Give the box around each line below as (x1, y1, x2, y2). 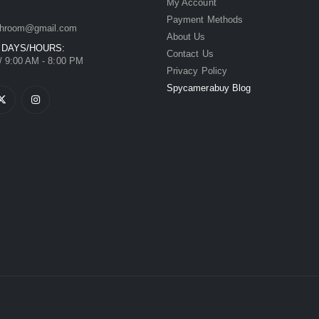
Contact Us (167, 48, 214, 59)
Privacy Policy (167, 65, 227, 76)
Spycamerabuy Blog (167, 82, 251, 93)
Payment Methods (167, 14, 243, 25)
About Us (167, 31, 206, 42)
